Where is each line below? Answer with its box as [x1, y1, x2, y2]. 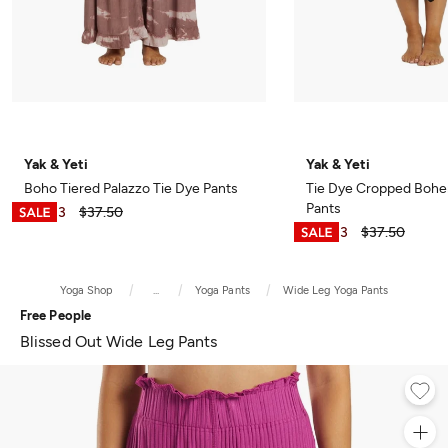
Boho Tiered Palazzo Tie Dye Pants [24, 179, 238, 197]
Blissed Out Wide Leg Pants [20, 331, 218, 351]
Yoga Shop [59, 283, 114, 297]
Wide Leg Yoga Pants [282, 283, 389, 297]
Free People [20, 307, 91, 323]
